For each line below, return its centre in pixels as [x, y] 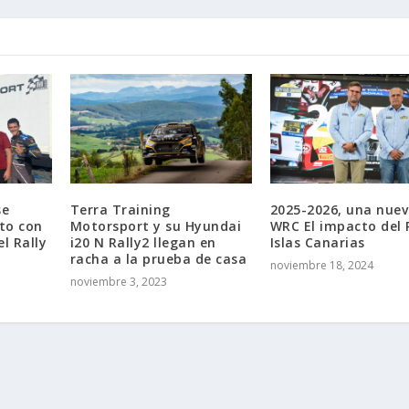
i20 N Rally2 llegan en [143, 242]
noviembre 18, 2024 [321, 265]
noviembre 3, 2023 [118, 281]
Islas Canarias [317, 242]
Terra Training [120, 209]
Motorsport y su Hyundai [156, 225]
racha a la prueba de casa [158, 258]
